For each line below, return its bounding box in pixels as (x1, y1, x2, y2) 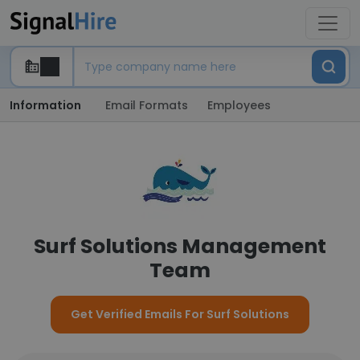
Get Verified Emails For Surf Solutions (71, 306, 289, 322)
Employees (207, 97, 271, 113)
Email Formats (105, 97, 188, 113)
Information (10, 97, 81, 113)
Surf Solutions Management (34, 232, 326, 260)
